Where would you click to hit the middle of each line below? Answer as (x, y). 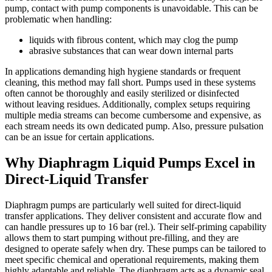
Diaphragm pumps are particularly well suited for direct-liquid (123, 205)
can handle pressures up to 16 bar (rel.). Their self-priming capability (136, 226)
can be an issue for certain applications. (80, 137)
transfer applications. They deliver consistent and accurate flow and (133, 216)
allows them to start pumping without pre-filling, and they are (122, 237)
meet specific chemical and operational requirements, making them (132, 259)
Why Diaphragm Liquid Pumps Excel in (130, 163)
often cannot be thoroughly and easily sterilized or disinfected (122, 93)
